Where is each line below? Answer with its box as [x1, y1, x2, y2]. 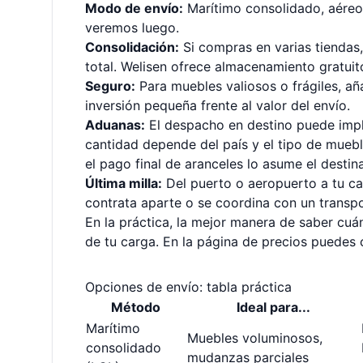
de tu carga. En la [85, 233, 197, 250]
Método [111, 299, 160, 315]
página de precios [197, 233, 307, 250]
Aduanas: [85, 117, 145, 133]
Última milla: [85, 175, 162, 191]
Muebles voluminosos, [187, 330, 322, 346]
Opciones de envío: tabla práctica [85, 279, 292, 295]
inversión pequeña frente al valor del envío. [85, 97, 350, 113]
